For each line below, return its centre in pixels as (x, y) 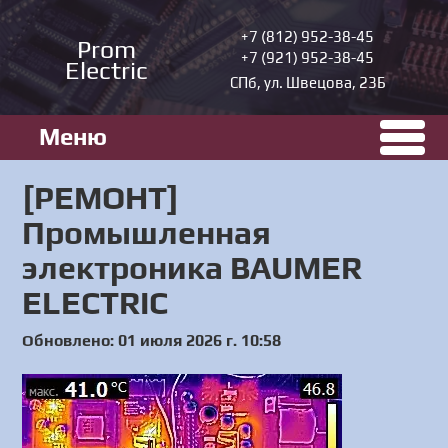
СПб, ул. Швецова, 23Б (307, 82)
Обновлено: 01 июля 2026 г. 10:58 (152, 340)
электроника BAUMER (192, 267)
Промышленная (147, 232)
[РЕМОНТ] (101, 197)
